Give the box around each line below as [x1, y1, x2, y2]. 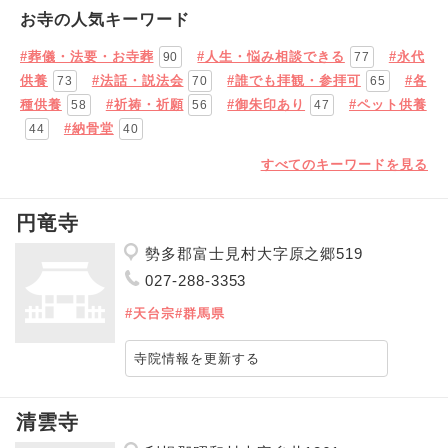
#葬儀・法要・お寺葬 [20, 49, 154, 64]
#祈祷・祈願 [105, 97, 184, 112]
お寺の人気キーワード [20, 11, 190, 28]
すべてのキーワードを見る [260, 157, 428, 172]
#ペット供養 [348, 97, 427, 112]
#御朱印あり [227, 97, 306, 112]
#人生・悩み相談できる [197, 49, 345, 64]
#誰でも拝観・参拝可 [227, 73, 361, 88]
